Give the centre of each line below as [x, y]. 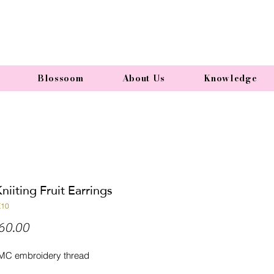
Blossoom [60, 78]
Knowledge [231, 78]
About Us [144, 78]
